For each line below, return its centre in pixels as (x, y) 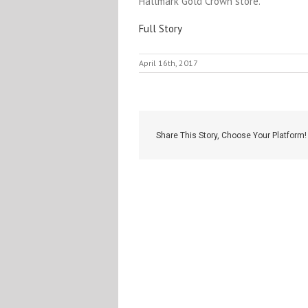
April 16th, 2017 (168, 63)
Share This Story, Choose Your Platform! (231, 135)
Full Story (161, 29)
